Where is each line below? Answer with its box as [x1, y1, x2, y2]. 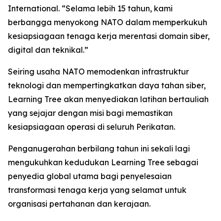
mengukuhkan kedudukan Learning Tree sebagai [8, 157, 198, 167]
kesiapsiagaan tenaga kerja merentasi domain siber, [8, 31, 210, 41]
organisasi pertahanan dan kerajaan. [8, 198, 150, 209]
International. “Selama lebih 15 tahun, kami [8, 3, 173, 13]
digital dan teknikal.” [8, 44, 88, 55]
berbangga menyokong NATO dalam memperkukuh [8, 17, 207, 27]
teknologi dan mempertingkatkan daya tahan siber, [8, 80, 206, 90]
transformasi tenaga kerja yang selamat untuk [8, 184, 186, 195]
